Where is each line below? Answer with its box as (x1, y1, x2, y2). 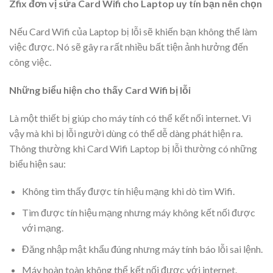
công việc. (9, 56, 51, 68)
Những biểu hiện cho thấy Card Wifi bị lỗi (9, 83, 191, 96)
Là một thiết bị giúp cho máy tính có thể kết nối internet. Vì (9, 112, 251, 124)
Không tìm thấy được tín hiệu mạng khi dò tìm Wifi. (21, 185, 235, 197)
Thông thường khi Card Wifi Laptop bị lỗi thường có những (9, 142, 257, 154)
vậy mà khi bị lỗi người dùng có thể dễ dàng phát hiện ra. (9, 127, 243, 139)
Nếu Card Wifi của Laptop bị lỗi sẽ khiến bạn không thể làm (9, 26, 257, 37)
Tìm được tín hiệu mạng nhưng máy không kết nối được (21, 206, 255, 218)
